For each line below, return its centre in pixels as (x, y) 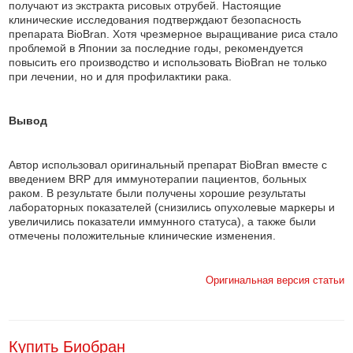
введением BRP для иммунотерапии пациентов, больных (158, 179)
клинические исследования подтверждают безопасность (155, 20)
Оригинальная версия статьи (275, 280)
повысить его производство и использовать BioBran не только (168, 62)
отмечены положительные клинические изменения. (143, 236)
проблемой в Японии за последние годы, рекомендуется (156, 48)
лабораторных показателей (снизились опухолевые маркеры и (172, 207)
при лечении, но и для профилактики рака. (121, 76)
